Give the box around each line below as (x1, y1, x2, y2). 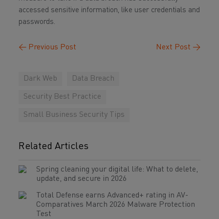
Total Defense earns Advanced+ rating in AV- (36, 192, 188, 199)
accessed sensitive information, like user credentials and (19, 7, 200, 14)
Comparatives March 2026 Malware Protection (36, 201, 195, 209)
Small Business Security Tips (23, 111, 125, 119)
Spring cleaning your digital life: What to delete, (36, 166, 198, 174)
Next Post (156, 44, 193, 51)
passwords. (19, 19, 55, 26)
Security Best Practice (23, 93, 101, 101)
